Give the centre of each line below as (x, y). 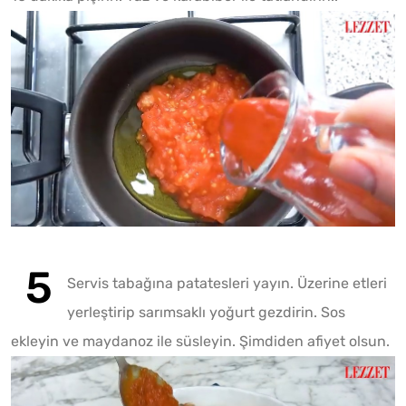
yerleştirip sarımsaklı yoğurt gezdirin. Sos (206, 313)
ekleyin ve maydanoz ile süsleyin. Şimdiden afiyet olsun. (200, 342)
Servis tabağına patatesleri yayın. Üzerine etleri (227, 284)
